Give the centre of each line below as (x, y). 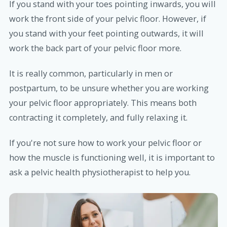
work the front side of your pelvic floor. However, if (108, 18)
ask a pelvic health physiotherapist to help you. (100, 173)
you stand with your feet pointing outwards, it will (106, 33)
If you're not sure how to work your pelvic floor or (105, 143)
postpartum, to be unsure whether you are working (109, 88)
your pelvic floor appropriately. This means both (103, 103)
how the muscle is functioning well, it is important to (112, 158)
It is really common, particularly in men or (91, 74)
